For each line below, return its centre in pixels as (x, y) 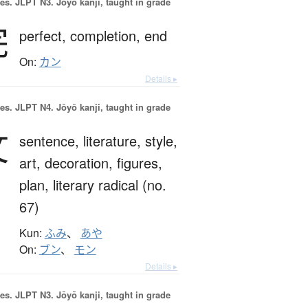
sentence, (51, 141)
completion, (107, 36)
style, (161, 141)
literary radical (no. (109, 185)
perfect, (44, 36)
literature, (114, 141)
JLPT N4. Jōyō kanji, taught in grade (91, 107)
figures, (139, 163)
